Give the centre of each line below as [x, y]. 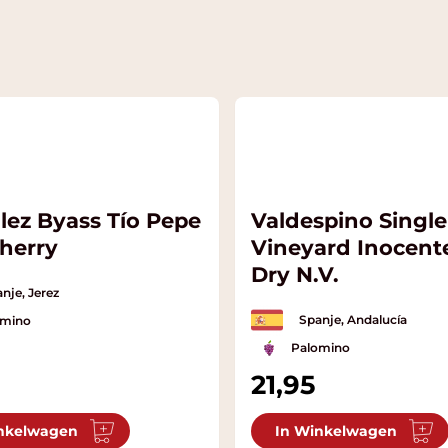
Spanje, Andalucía [352, 320]
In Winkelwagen [335, 431]
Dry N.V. [294, 275]
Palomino [320, 348]
